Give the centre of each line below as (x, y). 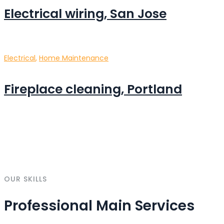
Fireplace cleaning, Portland (93, 89)
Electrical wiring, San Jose (85, 14)
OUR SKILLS (25, 179)
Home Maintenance (74, 58)
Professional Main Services (99, 205)
